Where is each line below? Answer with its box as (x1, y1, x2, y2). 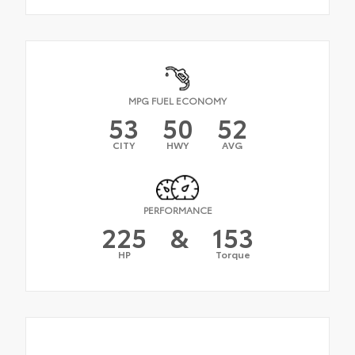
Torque (216, 247, 250, 261)
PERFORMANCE (143, 203, 212, 217)
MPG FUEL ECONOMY (128, 93, 227, 107)
